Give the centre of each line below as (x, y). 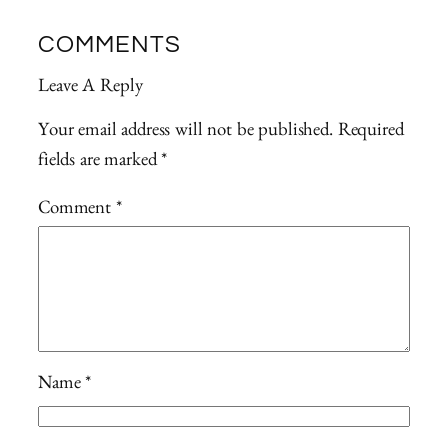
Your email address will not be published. (185, 132)
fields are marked (100, 162)
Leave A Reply (90, 88)
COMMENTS (109, 45)
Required (370, 132)
